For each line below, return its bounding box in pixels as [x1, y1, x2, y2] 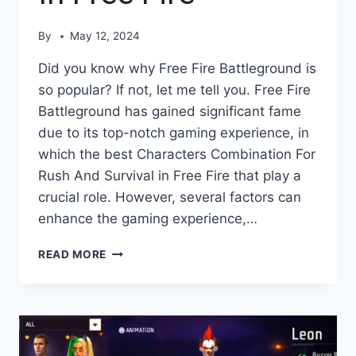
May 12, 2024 [70, 29, 141, 43]
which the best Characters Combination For [38, 146, 315, 163]
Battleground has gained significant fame [38, 103, 301, 120]
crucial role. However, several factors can [38, 189, 301, 206]
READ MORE [38, 248, 107, 261]
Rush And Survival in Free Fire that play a [38, 168, 301, 184]
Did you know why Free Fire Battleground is [38, 60, 316, 77]
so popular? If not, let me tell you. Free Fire [38, 82, 311, 99]
